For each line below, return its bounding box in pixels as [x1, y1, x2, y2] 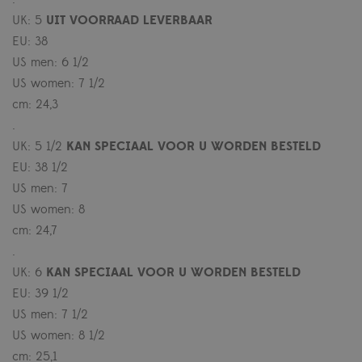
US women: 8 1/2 [12, 327, 105, 344]
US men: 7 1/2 [12, 306, 88, 323]
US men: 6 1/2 [12, 54, 89, 71]
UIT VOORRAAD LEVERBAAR [46, 12, 213, 29]
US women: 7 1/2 [12, 75, 105, 92]
